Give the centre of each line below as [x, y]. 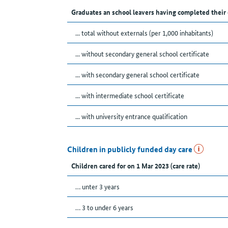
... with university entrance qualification [131, 116]
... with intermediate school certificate [130, 95]
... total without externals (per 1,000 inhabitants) [144, 33]
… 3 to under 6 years [104, 207]
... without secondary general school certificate [142, 54]
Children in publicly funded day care [131, 149]
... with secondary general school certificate [137, 75]
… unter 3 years [97, 187]
